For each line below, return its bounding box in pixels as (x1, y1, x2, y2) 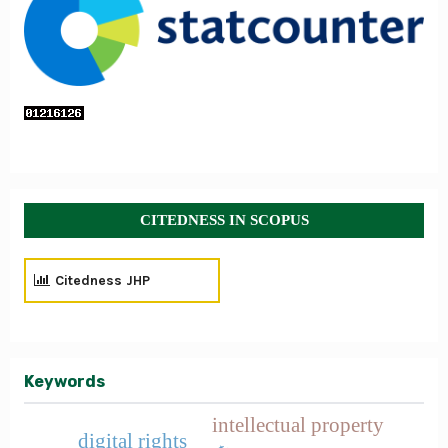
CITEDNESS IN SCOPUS (139, 212, 309, 229)
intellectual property (211, 413, 384, 438)
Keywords (24, 372, 105, 392)
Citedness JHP (55, 272, 150, 290)
